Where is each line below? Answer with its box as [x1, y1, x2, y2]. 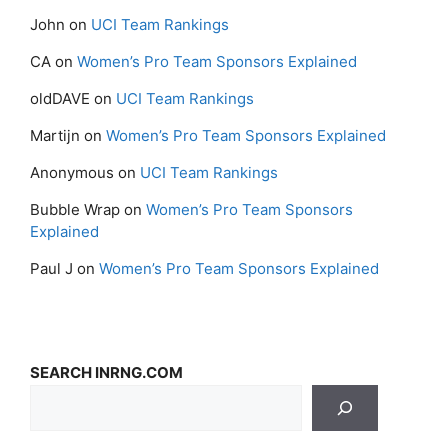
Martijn [30, 125, 80, 145]
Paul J [30, 258, 73, 278]
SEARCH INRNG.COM [30, 362, 183, 382]
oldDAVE [30, 88, 90, 108]
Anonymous [30, 162, 114, 182]
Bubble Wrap [30, 199, 120, 219]
